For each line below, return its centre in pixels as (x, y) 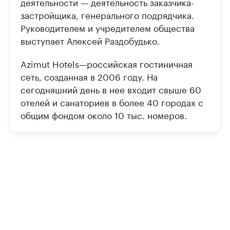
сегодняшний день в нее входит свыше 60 (111, 89)
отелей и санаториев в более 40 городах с (112, 102)
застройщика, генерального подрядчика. (107, 14)
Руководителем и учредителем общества (108, 27)
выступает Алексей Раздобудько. (90, 40)
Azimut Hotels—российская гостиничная (107, 63)
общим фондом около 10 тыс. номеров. (104, 114)
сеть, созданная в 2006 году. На (89, 76)
